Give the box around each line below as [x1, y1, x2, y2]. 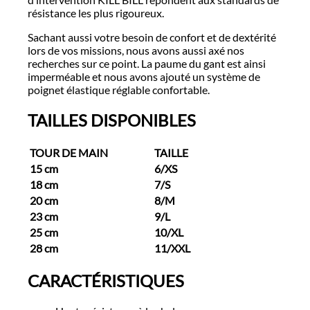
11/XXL [154, 241, 190, 255]
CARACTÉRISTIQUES [28, 270, 184, 291]
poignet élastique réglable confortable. [28, 82, 210, 96]
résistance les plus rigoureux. [28, 6, 164, 19]
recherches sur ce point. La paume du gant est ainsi [28, 56, 266, 70]
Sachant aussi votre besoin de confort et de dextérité [28, 30, 276, 44]
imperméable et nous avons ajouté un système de [28, 69, 260, 83]
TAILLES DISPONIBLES [28, 109, 196, 130]
